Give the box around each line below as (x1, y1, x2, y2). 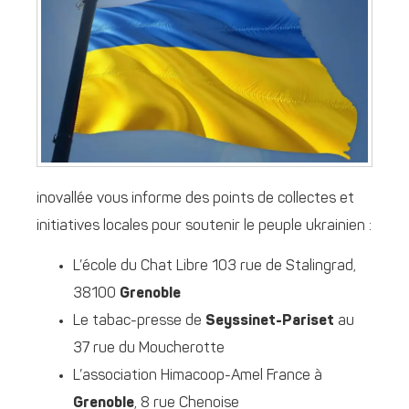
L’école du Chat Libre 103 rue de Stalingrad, (73, 259, 356, 275)
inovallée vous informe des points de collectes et (37, 191, 354, 206)
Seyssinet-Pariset (205, 314, 334, 330)
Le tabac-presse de (73, 314, 205, 330)
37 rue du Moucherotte (73, 341, 225, 357)
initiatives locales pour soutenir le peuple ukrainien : (37, 218, 372, 234)
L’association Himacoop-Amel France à (73, 369, 322, 384)
